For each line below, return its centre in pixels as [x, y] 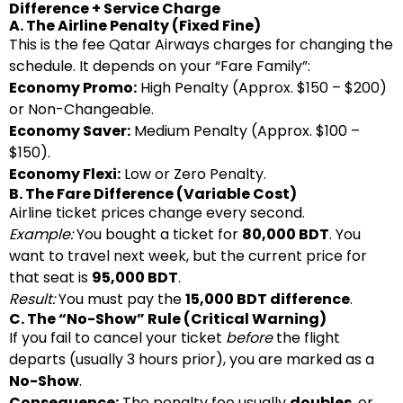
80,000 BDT [286, 234]
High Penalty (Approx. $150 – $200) [262, 88]
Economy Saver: [70, 131]
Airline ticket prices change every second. [157, 213]
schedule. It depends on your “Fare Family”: [160, 66]
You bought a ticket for [157, 234]
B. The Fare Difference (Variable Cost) [153, 194]
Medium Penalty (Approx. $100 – [245, 131]
